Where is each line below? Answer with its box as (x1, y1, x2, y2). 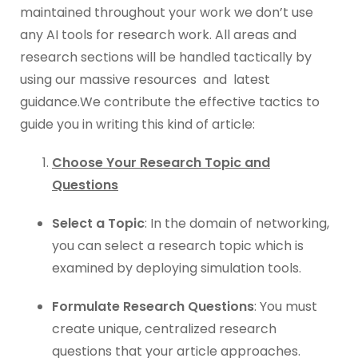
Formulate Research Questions (52, 297, 254, 316)
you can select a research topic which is (52, 237, 304, 255)
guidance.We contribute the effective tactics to (20, 93, 320, 111)
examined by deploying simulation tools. (52, 259, 301, 277)
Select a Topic (52, 214, 145, 233)
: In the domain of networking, (145, 214, 329, 233)
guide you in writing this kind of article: (20, 115, 255, 133)
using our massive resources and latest (20, 70, 270, 89)
